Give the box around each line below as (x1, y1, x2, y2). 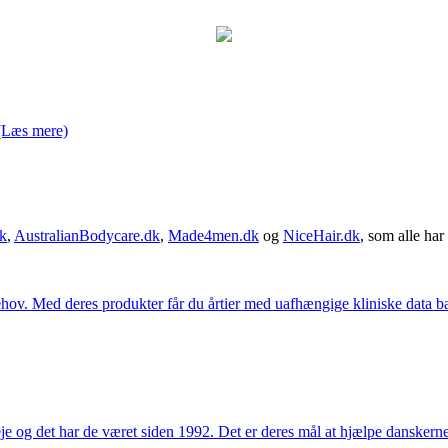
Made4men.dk (168, 226, 259, 244)
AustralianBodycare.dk (14, 226, 160, 244)
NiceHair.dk (283, 226, 360, 244)
